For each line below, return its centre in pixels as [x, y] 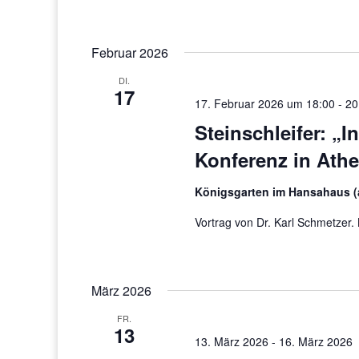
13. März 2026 [232, 342]
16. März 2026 [316, 342]
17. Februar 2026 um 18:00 [265, 104]
